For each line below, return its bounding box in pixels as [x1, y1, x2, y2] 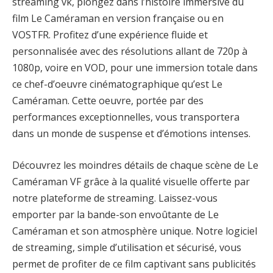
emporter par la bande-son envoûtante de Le [12, 207, 219, 221]
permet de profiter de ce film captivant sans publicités [12, 257, 256, 271]
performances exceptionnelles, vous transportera [12, 110, 239, 124]
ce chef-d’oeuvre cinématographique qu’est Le [12, 77, 222, 91]
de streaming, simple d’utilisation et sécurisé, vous [12, 240, 241, 254]
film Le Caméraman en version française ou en [12, 12, 224, 26]
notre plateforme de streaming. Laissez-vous [12, 191, 218, 205]
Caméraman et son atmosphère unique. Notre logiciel [12, 224, 257, 238]
